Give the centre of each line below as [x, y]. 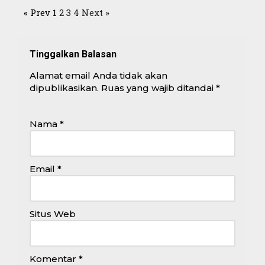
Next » [96, 12]
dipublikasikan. [64, 88]
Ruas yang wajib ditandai [159, 88]
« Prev [37, 12]
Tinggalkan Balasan [73, 54]
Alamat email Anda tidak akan [98, 75]
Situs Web [53, 214]
